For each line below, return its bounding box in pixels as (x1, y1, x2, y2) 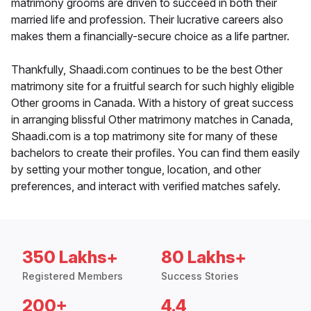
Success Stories (161, 270, 239, 283)
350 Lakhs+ (22, 247, 118, 268)
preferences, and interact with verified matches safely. (11, 179, 280, 194)
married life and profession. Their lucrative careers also (11, 12, 283, 27)
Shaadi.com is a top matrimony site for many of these (11, 129, 278, 144)
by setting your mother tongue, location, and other (11, 162, 261, 177)
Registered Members (22, 270, 123, 283)
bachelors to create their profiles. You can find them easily (11, 146, 300, 160)
